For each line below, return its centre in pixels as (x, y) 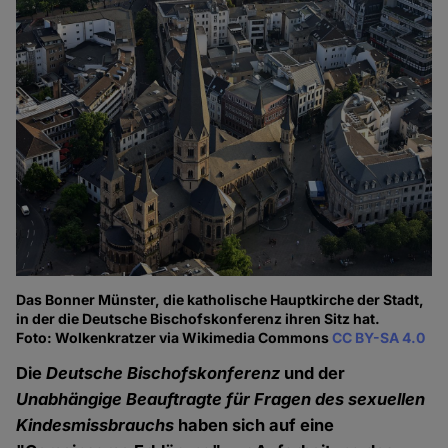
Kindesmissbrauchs (95, 425)
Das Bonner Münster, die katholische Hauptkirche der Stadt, (220, 300)
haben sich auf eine (254, 425)
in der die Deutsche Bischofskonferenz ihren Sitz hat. (198, 319)
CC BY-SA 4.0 (379, 338)
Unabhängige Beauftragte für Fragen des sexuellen (221, 399)
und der (313, 373)
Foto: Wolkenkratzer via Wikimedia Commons (174, 338)
